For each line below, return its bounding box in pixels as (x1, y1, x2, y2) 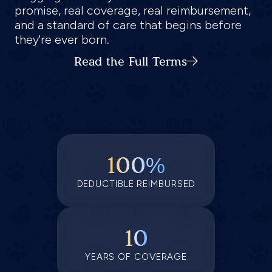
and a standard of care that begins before (15, 18, 242, 32)
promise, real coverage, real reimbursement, (15, 3, 251, 18)
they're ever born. (15, 32, 109, 47)
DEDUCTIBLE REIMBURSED (76, 178, 195, 189)
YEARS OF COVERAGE (84, 251, 188, 262)
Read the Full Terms (74, 54, 187, 69)
